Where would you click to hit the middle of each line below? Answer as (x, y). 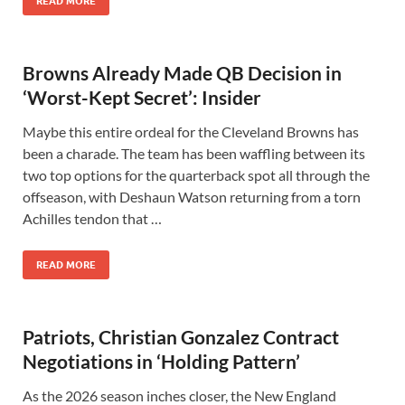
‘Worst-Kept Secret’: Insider (142, 97)
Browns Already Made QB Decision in (182, 73)
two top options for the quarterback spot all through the (196, 175)
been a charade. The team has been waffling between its (194, 153)
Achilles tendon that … (92, 218)
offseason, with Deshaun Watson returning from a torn (192, 197)
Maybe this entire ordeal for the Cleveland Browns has (191, 132)
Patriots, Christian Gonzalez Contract (181, 337)
